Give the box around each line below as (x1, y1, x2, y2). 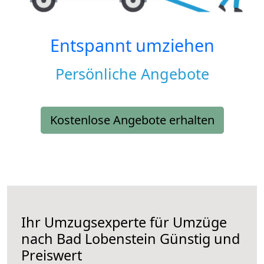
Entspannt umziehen (49, 34, 214, 57)
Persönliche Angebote (55, 64, 209, 84)
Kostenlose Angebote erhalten (49, 112, 214, 128)
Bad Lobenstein (57, 229, 156, 249)
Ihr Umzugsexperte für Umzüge (21, 213, 227, 232)
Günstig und (156, 229, 240, 249)
